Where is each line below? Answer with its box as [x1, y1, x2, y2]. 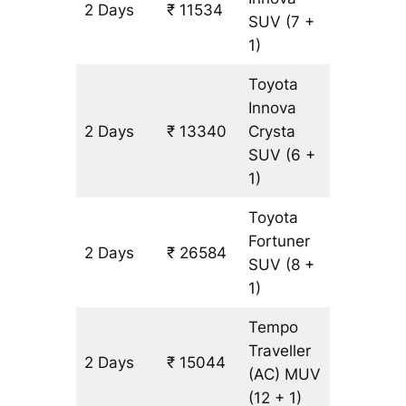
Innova [248, 99, 297, 118]
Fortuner [248, 232, 311, 251]
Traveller [248, 342, 312, 361]
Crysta [248, 122, 296, 141]
